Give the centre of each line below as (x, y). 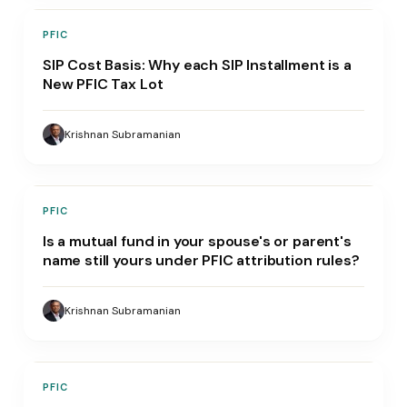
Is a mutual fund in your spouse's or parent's (197, 241)
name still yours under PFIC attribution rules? (201, 260)
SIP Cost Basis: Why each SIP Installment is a (197, 65)
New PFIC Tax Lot (103, 84)
